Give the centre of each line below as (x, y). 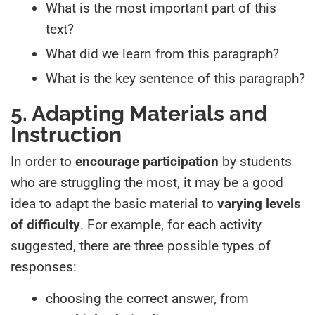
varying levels (259, 203)
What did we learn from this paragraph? (162, 53)
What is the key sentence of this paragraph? (175, 78)
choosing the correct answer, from (147, 298)
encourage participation (149, 161)
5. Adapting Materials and (139, 113)
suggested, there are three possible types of (141, 245)
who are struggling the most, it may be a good (147, 182)
